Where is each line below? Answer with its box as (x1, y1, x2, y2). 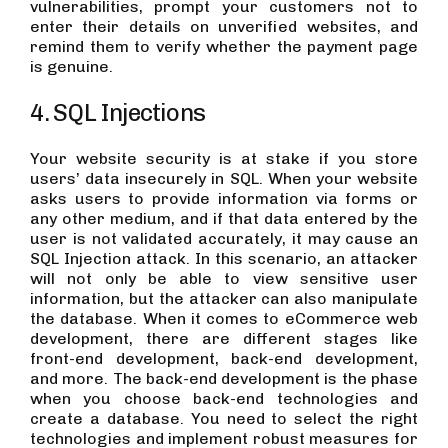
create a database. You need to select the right (30, 408, 418, 428)
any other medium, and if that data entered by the (30, 208, 418, 228)
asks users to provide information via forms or (30, 188, 418, 208)
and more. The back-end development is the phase (30, 368, 418, 388)
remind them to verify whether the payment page (30, 36, 418, 56)
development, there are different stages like (30, 328, 418, 348)
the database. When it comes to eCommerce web (30, 308, 418, 328)
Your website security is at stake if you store (30, 148, 418, 168)
